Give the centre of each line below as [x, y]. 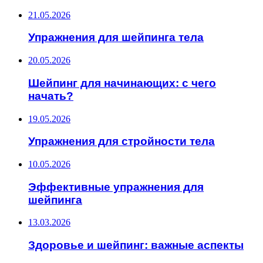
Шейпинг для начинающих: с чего [122, 83]
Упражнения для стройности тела [122, 141]
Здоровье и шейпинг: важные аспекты [136, 245]
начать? [51, 96]
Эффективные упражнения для [116, 187]
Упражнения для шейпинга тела [116, 38]
